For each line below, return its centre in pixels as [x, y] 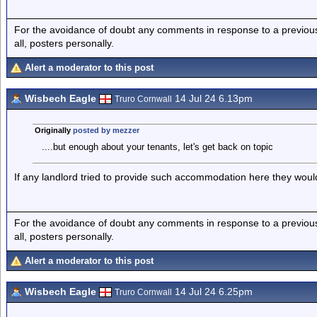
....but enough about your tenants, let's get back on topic [157, 147]
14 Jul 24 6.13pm [212, 98]
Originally [53, 130]
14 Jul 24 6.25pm [212, 292]
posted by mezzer [106, 130]
